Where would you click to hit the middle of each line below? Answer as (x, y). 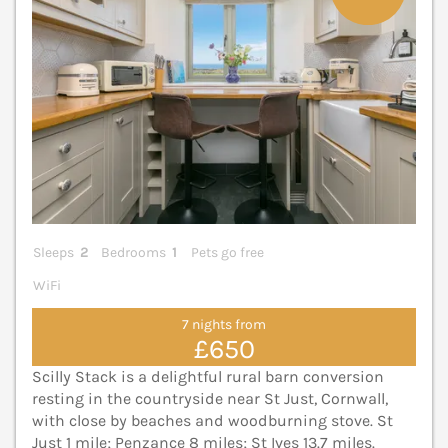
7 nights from (224, 325)
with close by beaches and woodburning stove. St (212, 420)
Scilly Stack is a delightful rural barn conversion (208, 376)
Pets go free (227, 252)
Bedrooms (134, 252)
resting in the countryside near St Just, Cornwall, (210, 398)
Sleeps (53, 252)
